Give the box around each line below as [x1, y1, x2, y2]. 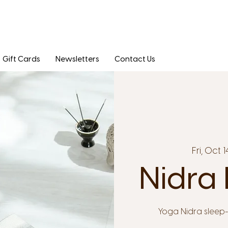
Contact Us [115, 54, 155, 64]
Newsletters [55, 54, 99, 64]
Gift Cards [3, 54, 40, 64]
